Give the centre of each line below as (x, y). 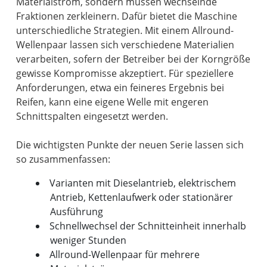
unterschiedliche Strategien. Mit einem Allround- (125, 30)
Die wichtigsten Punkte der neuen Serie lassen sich (130, 145)
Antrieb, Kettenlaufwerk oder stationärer (141, 197)
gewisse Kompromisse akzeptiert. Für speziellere (125, 73)
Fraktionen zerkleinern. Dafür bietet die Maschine (127, 16)
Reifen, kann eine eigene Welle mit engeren (113, 102)
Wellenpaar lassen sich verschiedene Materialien (125, 44)
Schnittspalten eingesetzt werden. (92, 116)
